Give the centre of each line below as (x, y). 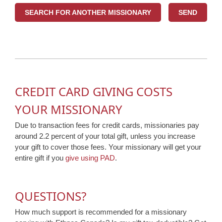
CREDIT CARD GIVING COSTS (94, 92)
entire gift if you (40, 158)
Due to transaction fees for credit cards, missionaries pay (107, 125)
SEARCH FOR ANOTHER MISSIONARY (88, 12)
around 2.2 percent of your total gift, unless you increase (105, 136)
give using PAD (90, 158)
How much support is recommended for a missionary (101, 212)
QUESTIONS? (51, 196)
